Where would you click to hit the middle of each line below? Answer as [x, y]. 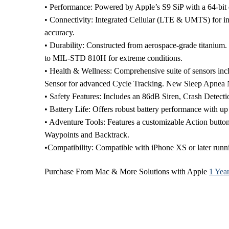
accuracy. [60, 32]
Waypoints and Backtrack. [87, 134]
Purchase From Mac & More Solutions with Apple [127, 172]
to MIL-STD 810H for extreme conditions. [114, 58]
